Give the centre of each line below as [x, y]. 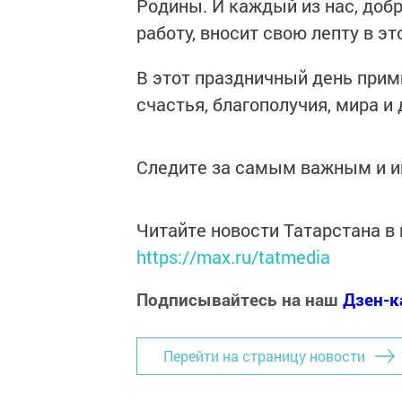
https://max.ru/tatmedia [233, 256]
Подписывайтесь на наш [240, 299]
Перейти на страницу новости [264, 356]
